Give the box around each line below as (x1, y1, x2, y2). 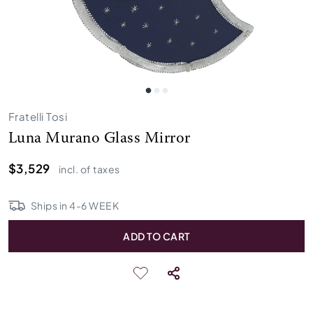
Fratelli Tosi (8, 110, 68, 123)
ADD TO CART (123, 230, 190, 242)
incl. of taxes (58, 162, 120, 175)
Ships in (31, 199, 70, 212)
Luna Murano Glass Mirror (8, 131, 191, 147)
